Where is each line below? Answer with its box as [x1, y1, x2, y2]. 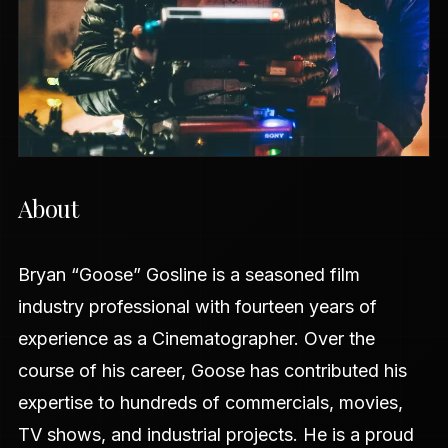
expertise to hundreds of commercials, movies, [17, 392, 403, 414]
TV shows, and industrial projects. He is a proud [17, 424, 414, 446]
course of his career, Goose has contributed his [17, 360, 407, 382]
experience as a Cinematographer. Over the [17, 328, 375, 350]
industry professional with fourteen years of [17, 296, 377, 318]
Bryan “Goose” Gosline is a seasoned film [17, 264, 360, 286]
